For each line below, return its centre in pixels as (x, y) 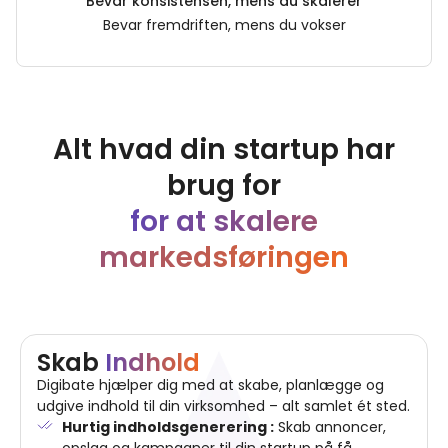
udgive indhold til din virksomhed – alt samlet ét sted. (223, 406)
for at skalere (224, 222)
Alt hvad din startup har (224, 150)
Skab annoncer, (330, 427)
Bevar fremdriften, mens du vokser (224, 25)
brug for (224, 186)
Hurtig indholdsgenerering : (168, 427)
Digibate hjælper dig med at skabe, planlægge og (210, 385)
